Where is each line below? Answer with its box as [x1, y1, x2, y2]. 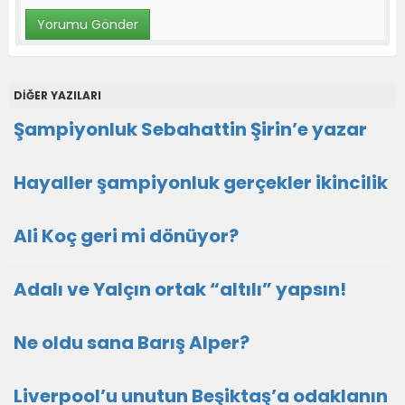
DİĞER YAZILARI [14, 88, 101, 103]
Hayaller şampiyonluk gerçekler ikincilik [14, 170, 388, 195]
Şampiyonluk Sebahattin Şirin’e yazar [14, 117, 367, 142]
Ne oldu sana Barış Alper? [14, 330, 250, 355]
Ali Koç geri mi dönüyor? [14, 223, 239, 249]
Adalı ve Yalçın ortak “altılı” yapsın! [14, 277, 346, 302]
